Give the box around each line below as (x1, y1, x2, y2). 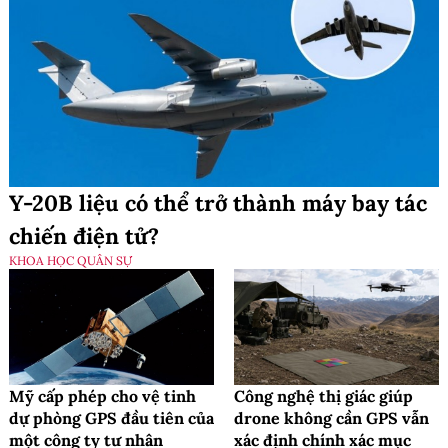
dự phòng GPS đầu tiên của (9, 407, 214, 428)
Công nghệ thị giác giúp (234, 385, 413, 406)
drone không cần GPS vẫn (234, 407, 429, 428)
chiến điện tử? (9, 222, 159, 251)
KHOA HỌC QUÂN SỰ (9, 253, 132, 269)
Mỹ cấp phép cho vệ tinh (9, 385, 196, 406)
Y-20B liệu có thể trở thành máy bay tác (9, 189, 427, 218)
